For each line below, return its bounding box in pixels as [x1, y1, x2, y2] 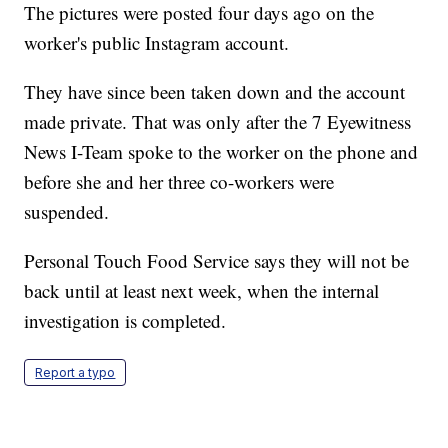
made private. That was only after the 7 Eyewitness [24, 109, 412, 135]
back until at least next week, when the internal [24, 278, 380, 304]
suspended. [24, 199, 110, 225]
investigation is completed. [24, 308, 227, 334]
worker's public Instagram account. [24, 30, 290, 56]
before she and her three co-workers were [24, 169, 335, 195]
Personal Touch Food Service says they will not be [24, 248, 410, 274]
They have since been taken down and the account [24, 79, 406, 105]
